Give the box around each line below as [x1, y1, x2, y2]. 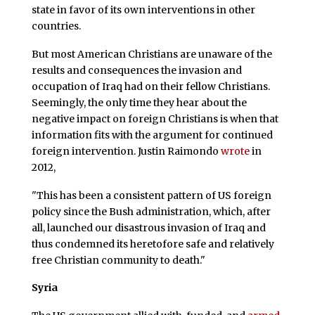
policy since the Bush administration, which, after [31, 205, 271, 218]
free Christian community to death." [31, 253, 205, 266]
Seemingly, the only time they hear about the [31, 96, 247, 109]
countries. [31, 19, 81, 32]
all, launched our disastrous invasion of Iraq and [31, 221, 266, 234]
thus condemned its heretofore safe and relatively [31, 237, 274, 250]
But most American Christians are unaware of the [31, 47, 272, 60]
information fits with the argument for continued [31, 128, 273, 141]
